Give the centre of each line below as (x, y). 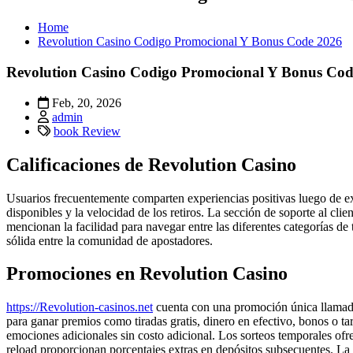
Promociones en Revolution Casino (147, 274)
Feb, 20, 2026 (85, 102)
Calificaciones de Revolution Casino (151, 164)
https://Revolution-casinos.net (80, 307)
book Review (87, 131)
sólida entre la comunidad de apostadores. (110, 240)
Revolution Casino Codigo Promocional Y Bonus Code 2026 (190, 42)
